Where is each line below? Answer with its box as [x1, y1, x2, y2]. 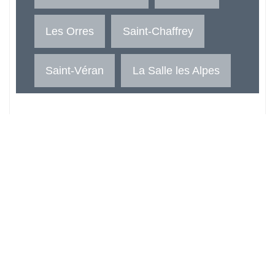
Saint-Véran [45, 64, 104, 77]
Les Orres [45, 25, 95, 38]
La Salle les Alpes [132, 64, 220, 77]
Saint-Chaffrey [122, 25, 193, 38]
